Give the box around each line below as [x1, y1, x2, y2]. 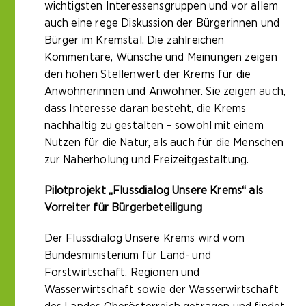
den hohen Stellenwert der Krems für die [44, 68, 251, 81]
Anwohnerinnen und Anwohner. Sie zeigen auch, [44, 85, 286, 98]
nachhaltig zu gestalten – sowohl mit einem [44, 120, 264, 132]
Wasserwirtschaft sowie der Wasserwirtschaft [44, 283, 279, 296]
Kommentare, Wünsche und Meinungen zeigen [44, 51, 278, 64]
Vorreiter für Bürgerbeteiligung [44, 201, 202, 214]
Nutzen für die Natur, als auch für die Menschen [44, 137, 284, 149]
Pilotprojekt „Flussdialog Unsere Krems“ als [44, 184, 263, 197]
